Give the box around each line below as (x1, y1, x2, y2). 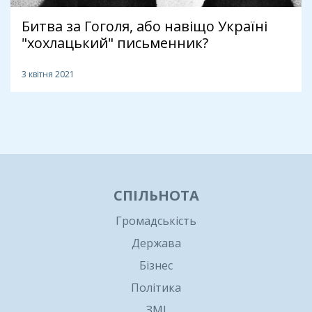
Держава (131, 235, 181, 251)
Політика (131, 279, 181, 295)
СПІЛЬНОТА (113, 185, 199, 205)
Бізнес (139, 257, 173, 273)
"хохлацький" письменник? (22, 33, 208, 52)
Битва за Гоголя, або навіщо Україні (22, 16, 267, 36)
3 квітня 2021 (22, 68, 75, 80)
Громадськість (116, 212, 196, 228)
